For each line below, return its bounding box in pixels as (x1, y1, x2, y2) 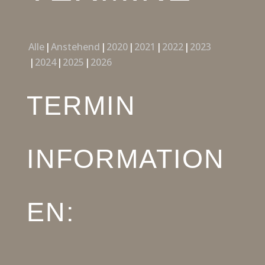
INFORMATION (26, 143, 225, 174)
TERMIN (26, 90, 136, 121)
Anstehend (50, 40, 100, 53)
